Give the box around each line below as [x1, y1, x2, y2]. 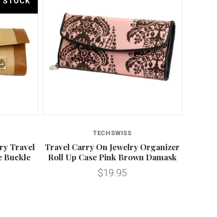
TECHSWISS [93, 129, 132, 137]
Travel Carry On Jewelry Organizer [45, 141, 180, 152]
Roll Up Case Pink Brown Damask [47, 151, 177, 162]
